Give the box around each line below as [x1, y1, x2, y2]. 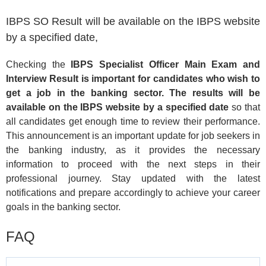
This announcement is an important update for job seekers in [6, 130, 260, 141]
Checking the [6, 59, 71, 69]
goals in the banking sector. [6, 201, 121, 212]
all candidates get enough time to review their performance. [6, 116, 260, 126]
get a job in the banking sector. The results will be [6, 87, 260, 98]
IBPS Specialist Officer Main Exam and [71, 59, 261, 69]
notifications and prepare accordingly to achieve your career [6, 187, 260, 198]
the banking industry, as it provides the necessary [6, 144, 260, 155]
